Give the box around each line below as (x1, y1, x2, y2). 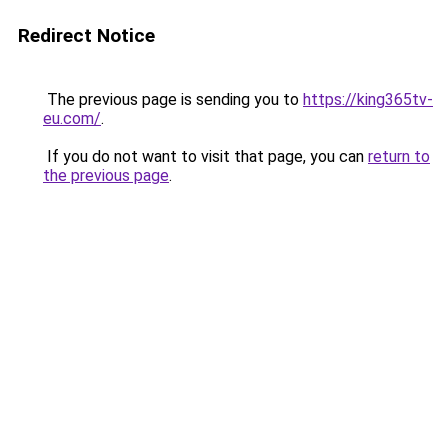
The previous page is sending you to (43, 90, 303, 109)
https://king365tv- (303, 90, 433, 109)
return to (368, 147, 430, 166)
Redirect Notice (18, 24, 155, 47)
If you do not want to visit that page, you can (43, 147, 368, 166)
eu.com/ (43, 109, 101, 128)
